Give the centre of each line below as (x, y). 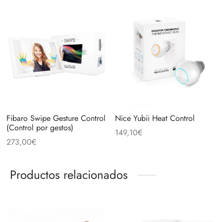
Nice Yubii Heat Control (155, 118)
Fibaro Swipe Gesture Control (56, 118)
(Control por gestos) (40, 128)
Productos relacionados (69, 175)
